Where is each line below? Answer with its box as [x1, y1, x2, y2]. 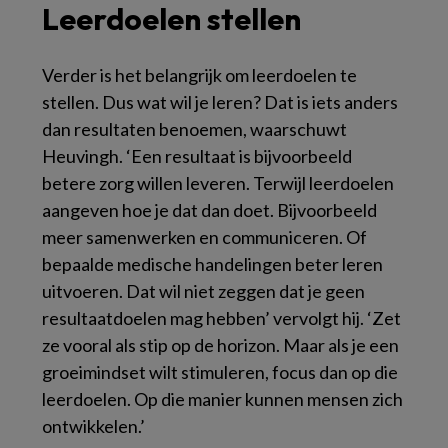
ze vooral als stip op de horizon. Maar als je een [42, 334, 399, 357]
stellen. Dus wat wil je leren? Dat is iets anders [42, 91, 398, 114]
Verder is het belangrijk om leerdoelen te [42, 64, 357, 87]
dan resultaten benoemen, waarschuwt [42, 118, 347, 141]
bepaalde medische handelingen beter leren [42, 253, 383, 276]
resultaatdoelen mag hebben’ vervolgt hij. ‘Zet [42, 307, 401, 330]
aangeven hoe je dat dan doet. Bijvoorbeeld [42, 199, 377, 222]
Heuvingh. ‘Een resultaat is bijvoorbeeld [42, 145, 352, 168]
